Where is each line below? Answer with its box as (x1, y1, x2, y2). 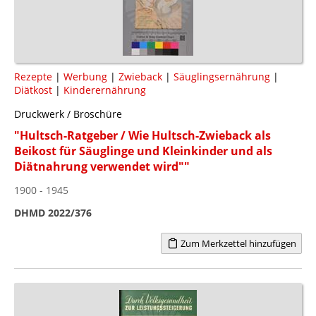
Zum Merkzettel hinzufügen (178, 236, 296, 250)
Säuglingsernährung (174, 69, 270, 83)
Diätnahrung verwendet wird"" (14, 158, 190, 174)
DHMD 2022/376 (14, 205, 92, 219)
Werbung (63, 69, 107, 83)
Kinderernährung (63, 83, 146, 97)
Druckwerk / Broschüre (14, 107, 122, 121)
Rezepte (14, 69, 52, 83)
